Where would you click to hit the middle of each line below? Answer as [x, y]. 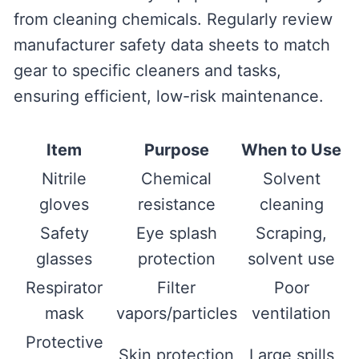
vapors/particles [176, 314]
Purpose [176, 150]
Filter [177, 288]
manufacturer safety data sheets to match [171, 45]
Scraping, [292, 234]
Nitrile [65, 179]
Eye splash [176, 234]
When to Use [292, 150]
